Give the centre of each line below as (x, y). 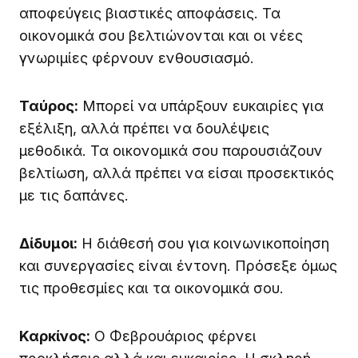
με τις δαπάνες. (74, 196)
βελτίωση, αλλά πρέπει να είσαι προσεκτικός (177, 173)
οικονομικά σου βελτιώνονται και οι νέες (161, 36)
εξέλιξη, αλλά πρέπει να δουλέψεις (144, 129)
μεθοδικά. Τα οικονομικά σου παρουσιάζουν (171, 151)
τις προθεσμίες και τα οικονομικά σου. (151, 288)
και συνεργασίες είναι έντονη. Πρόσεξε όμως (178, 266)
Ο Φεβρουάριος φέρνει (173, 336)
